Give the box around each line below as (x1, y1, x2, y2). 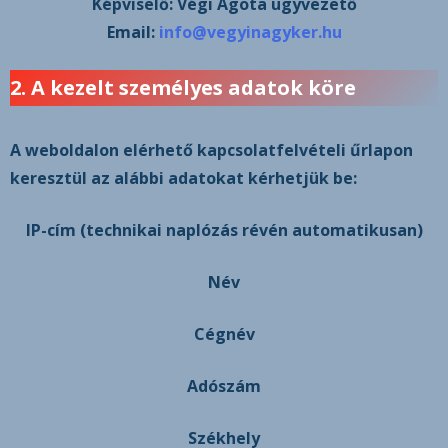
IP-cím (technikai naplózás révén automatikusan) (25, 219, 423, 241)
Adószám (187, 375, 261, 397)
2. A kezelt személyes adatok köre (10, 74, 356, 101)
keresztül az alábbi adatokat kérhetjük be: (10, 167, 357, 189)
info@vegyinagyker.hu (158, 21, 342, 43)
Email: (106, 21, 155, 43)
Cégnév (193, 323, 255, 345)
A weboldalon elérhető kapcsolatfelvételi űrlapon (10, 139, 413, 161)
